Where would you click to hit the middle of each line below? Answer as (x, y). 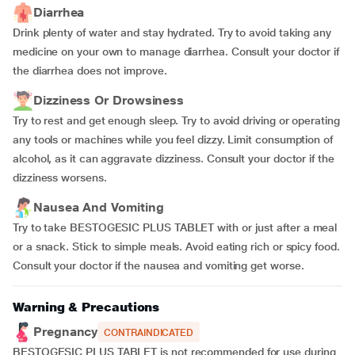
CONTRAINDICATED (149, 333)
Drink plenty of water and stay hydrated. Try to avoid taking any (172, 32)
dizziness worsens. (60, 177)
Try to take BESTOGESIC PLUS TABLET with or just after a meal (175, 227)
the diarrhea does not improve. (90, 71)
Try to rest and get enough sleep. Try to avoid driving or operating (176, 120)
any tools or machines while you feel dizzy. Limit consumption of (173, 139)
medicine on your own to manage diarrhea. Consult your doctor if (176, 52)
